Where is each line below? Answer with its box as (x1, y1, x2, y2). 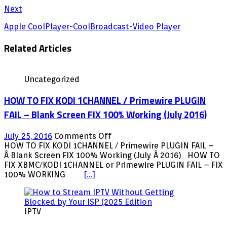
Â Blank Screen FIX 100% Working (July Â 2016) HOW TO (4, 150, 220, 160)
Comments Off (54, 131, 111, 141)
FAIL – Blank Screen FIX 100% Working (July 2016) (4, 107, 207, 122)
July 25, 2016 (4, 131, 52, 141)
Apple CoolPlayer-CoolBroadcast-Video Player (4, 22, 180, 32)
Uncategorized (24, 74, 80, 84)
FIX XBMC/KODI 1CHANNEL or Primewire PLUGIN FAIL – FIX (4, 160, 223, 170)
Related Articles (4, 41, 71, 55)
